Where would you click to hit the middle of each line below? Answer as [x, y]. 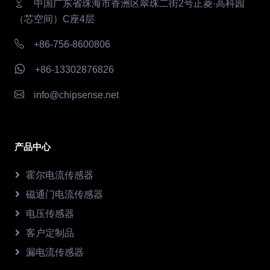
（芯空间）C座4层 [55, 19]
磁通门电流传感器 [64, 195]
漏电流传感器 [55, 253]
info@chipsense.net [76, 95]
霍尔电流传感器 [60, 175]
